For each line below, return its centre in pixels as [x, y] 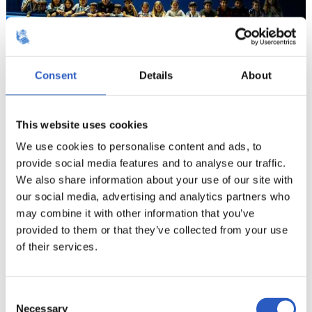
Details [156, 75]
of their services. [57, 247]
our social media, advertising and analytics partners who [153, 196]
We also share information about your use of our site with [155, 180]
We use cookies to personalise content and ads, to [139, 146]
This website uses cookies [82, 124]
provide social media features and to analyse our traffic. [151, 163]
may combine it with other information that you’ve [135, 213]
